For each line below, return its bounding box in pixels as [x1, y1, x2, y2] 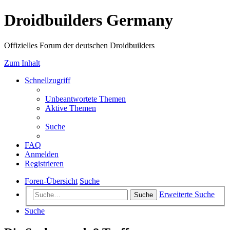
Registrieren [25, 159, 64, 168]
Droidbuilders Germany [4, 11, 173, 30]
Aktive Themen [45, 103, 96, 112]
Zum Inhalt [4, 58, 40, 67]
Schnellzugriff [25, 75, 70, 85]
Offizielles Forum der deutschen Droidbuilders [4, 41, 155, 50]
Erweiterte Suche [159, 190, 215, 199]
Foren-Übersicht [25, 176, 78, 185]
